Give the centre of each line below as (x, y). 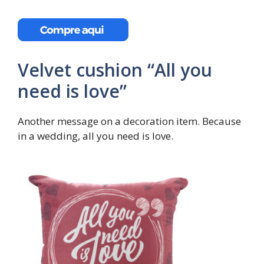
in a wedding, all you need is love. (95, 136)
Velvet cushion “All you (115, 70)
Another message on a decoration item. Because (129, 121)
